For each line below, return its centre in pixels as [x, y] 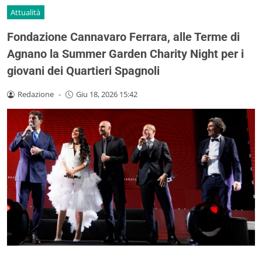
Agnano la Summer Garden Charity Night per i [125, 54]
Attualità [26, 12]
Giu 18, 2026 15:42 [106, 94]
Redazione [35, 94]
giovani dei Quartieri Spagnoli [83, 70]
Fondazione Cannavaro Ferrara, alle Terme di [123, 37]
